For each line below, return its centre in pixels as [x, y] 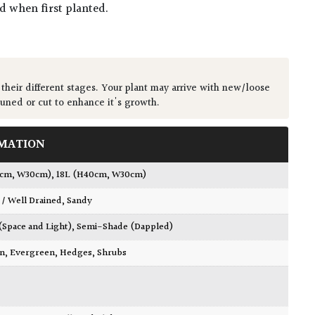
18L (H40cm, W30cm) [102, 175]
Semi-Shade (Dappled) [125, 227]
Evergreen [33, 253]
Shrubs [112, 253]
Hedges [76, 253]
